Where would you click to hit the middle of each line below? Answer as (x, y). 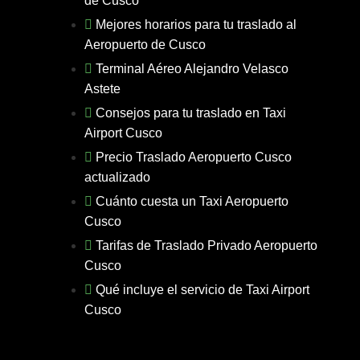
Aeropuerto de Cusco (145, 45)
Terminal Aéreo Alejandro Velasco (192, 69)
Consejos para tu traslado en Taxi (191, 113)
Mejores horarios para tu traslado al (196, 25)
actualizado (118, 177)
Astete (103, 89)
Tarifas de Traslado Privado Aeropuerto (207, 245)
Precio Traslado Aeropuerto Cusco (194, 157)
